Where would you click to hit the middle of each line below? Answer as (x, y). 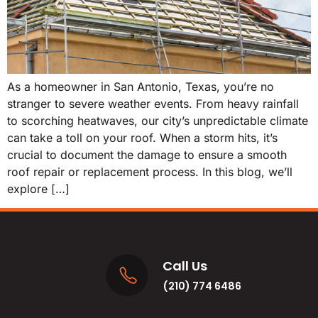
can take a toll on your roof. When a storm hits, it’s (142, 138)
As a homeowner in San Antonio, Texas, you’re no (141, 87)
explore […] (38, 189)
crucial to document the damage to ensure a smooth (147, 155)
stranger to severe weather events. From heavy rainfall (153, 104)
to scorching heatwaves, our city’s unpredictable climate (158, 121)
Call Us (185, 265)
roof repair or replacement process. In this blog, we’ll (150, 172)
